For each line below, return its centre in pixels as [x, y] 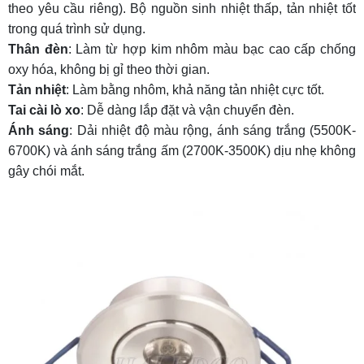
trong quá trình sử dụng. [77, 28]
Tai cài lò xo [44, 110]
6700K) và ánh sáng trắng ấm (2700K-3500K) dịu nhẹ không [182, 150]
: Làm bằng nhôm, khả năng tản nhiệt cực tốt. [195, 89]
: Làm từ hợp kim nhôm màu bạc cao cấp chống [212, 49]
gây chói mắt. [46, 171]
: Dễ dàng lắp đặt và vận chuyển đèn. [187, 110]
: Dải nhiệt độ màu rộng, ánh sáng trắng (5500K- [213, 130]
